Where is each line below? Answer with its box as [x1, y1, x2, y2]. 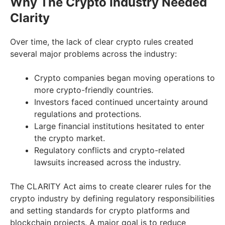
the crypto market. [34, 133, 105, 143]
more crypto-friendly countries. [34, 84, 153, 95]
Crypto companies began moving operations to [34, 72, 215, 83]
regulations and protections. [34, 108, 141, 119]
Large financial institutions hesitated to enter [34, 121, 204, 131]
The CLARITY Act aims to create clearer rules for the [10, 181, 211, 191]
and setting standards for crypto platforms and [10, 205, 190, 215]
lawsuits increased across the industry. [34, 157, 181, 167]
